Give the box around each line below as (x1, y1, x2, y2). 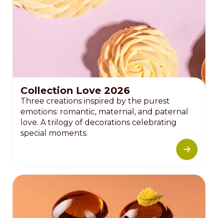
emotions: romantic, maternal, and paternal (20, 107, 188, 116)
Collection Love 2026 (20, 84, 130, 96)
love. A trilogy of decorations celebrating (20, 117, 177, 127)
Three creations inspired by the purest (20, 96, 170, 106)
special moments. (20, 128, 88, 138)
